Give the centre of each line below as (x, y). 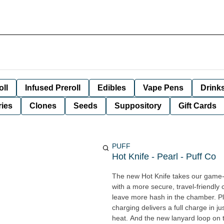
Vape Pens (163, 88)
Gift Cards (197, 106)
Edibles (112, 88)
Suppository (138, 106)
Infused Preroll (53, 88)
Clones (43, 106)
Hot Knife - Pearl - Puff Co (164, 156)
